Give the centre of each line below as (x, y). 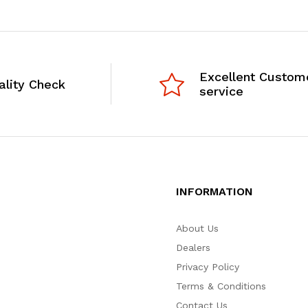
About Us (197, 228)
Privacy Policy (207, 267)
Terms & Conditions (221, 286)
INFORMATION (214, 191)
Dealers (193, 247)
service (221, 91)
